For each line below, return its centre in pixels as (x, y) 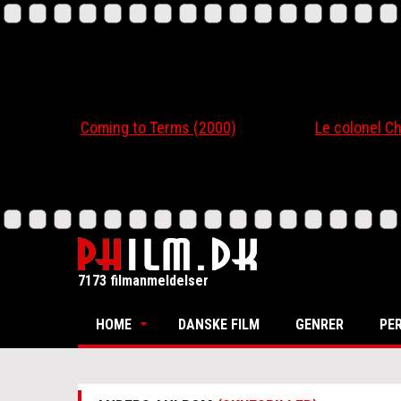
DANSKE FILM (219, 324)
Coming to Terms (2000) (124, 128)
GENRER (320, 324)
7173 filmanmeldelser (143, 281)
